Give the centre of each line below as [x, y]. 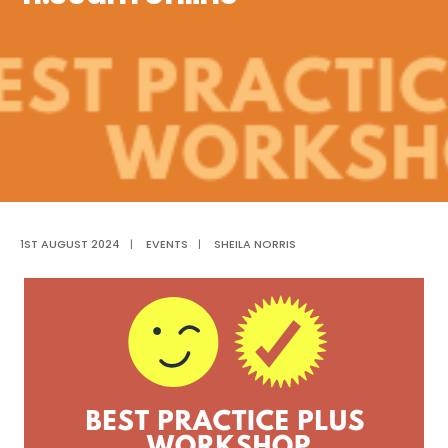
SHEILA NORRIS [255, 244]
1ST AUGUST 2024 [70, 244]
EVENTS [167, 244]
